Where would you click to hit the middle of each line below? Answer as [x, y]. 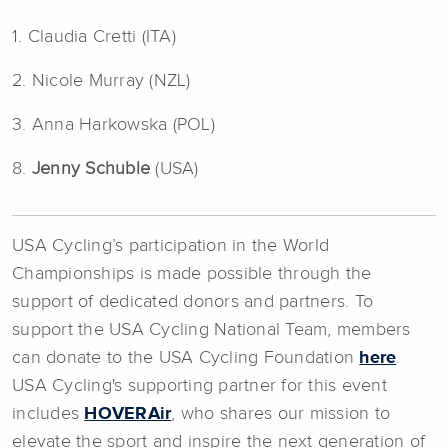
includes [48, 413]
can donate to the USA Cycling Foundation [186, 357]
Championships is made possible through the [192, 273]
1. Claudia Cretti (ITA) [94, 36]
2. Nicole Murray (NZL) [101, 80]
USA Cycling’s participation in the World [170, 245]
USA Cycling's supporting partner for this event [199, 385]
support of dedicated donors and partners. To [192, 301]
